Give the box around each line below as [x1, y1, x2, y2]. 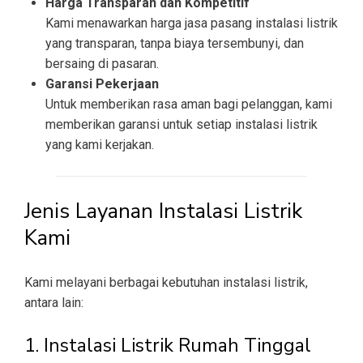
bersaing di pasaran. [45, 56, 159, 72]
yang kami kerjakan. [45, 137, 154, 153]
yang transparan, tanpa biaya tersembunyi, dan [45, 36, 304, 52]
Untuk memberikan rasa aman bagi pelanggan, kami [45, 96, 332, 113]
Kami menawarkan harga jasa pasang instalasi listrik [45, 15, 338, 32]
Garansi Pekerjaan [45, 76, 159, 92]
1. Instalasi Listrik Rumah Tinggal [24, 333, 311, 359]
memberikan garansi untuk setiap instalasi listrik [45, 117, 318, 133]
